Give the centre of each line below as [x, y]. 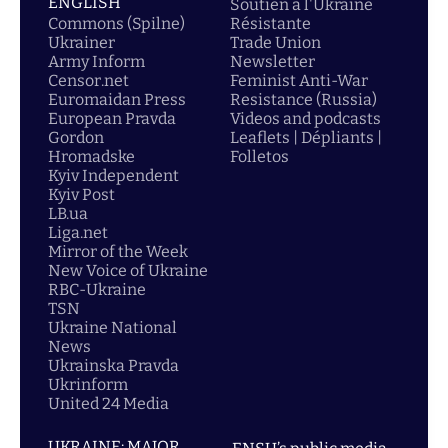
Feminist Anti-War [299, 80]
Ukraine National [112, 327]
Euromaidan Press [117, 99]
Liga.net [78, 232]
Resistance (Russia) [303, 99]
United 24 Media [108, 403]
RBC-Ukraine [97, 289]
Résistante [270, 23]
